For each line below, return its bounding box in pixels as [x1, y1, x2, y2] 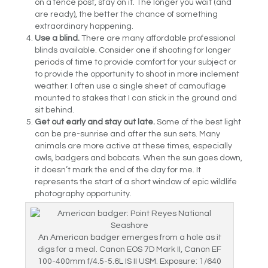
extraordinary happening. [35, 22, 134, 31]
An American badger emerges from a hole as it [38, 233, 221, 242]
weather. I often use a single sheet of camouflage [35, 81, 227, 90]
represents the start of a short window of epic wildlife [35, 177, 237, 186]
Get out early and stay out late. [35, 117, 156, 126]
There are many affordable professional [80, 33, 236, 42]
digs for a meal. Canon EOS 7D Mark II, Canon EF [38, 245, 222, 254]
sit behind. [35, 105, 75, 114]
